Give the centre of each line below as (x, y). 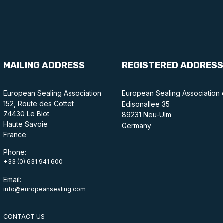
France (15, 134)
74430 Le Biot (26, 113)
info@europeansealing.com (44, 189)
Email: (12, 179)
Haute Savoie (25, 124)
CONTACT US (24, 216)
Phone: (15, 152)
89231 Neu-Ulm (146, 114)
